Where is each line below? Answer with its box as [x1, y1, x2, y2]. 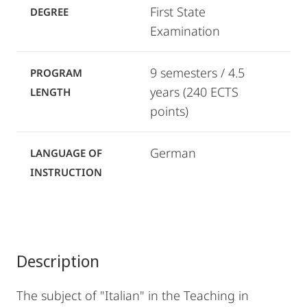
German [150, 145, 196, 161]
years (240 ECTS [150, 84, 238, 100]
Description [16, 249, 99, 272]
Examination [150, 23, 220, 39]
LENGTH [30, 85, 71, 99]
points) [150, 103, 188, 119]
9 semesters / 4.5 [150, 64, 245, 81]
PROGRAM [30, 66, 82, 79]
